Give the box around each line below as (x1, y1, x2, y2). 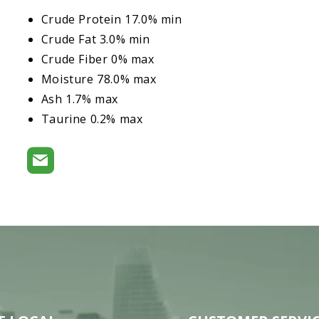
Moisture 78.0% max (41, 71, 157, 87)
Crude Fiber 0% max (41, 51, 155, 67)
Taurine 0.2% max (41, 111, 143, 127)
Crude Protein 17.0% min (41, 11, 182, 27)
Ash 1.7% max (41, 91, 119, 107)
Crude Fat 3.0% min (41, 31, 150, 47)
